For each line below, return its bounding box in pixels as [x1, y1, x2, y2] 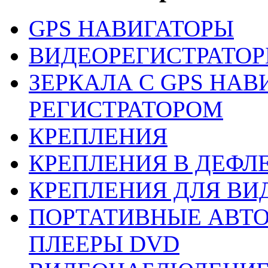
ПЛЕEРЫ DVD [29, 230, 179, 257]
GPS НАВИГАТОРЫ [29, 15, 234, 41]
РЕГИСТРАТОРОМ [29, 96, 223, 122]
